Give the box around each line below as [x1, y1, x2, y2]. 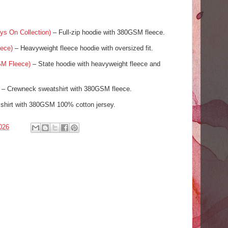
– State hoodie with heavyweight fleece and [31, 60, 160, 68]
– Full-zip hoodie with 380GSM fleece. [51, 28, 165, 37]
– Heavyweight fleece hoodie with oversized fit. [13, 44, 153, 52]
